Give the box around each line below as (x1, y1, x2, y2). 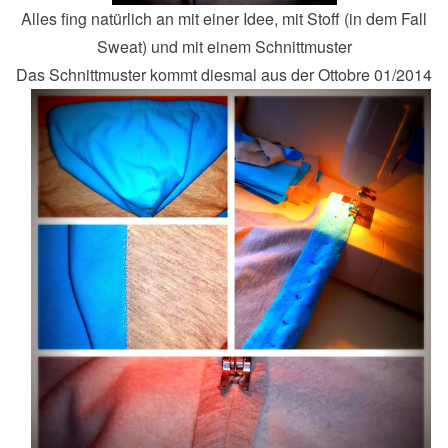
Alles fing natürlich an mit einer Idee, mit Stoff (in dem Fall (21, 6, 427, 30)
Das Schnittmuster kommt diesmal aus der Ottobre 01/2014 (16, 62, 432, 86)
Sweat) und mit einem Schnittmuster (96, 34, 352, 58)
